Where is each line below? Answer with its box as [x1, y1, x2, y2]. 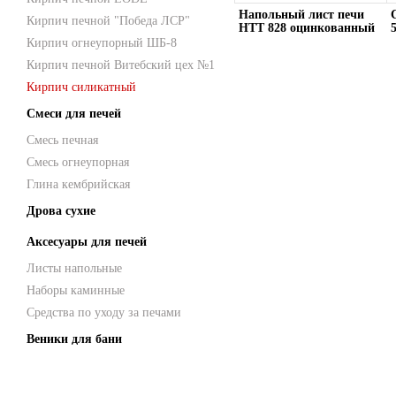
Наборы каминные [27, 284, 125, 297]
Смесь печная [27, 133, 98, 147]
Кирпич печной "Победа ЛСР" [27, 14, 190, 27]
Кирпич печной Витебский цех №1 [27, 58, 215, 72]
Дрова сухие [27, 204, 95, 217]
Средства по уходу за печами [27, 306, 181, 319]
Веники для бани [27, 332, 122, 346]
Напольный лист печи [239, 8, 364, 21]
